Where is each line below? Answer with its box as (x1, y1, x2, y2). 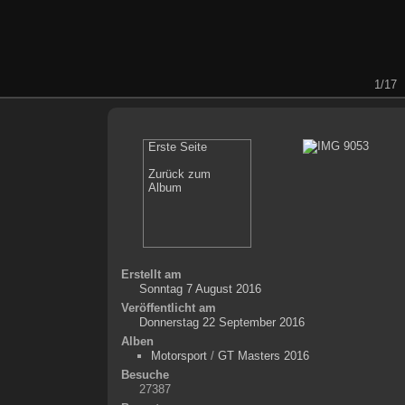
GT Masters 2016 (217, 348, 309, 363)
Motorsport (150, 348, 207, 363)
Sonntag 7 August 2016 (138, 281, 261, 296)
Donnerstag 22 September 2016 (138, 315, 305, 329)
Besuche (120, 367, 169, 381)
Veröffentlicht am (120, 300, 216, 315)
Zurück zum (148, 166, 212, 181)
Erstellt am (120, 267, 182, 281)
